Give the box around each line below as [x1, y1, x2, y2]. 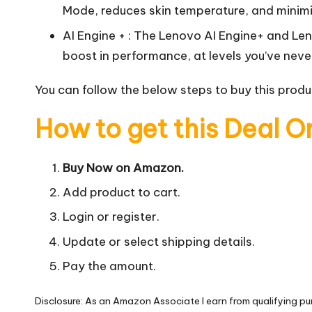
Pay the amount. [63, 258, 156, 274]
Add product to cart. [63, 184, 180, 200]
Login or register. [63, 209, 159, 225]
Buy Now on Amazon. [63, 159, 184, 175]
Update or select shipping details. [63, 233, 255, 249]
